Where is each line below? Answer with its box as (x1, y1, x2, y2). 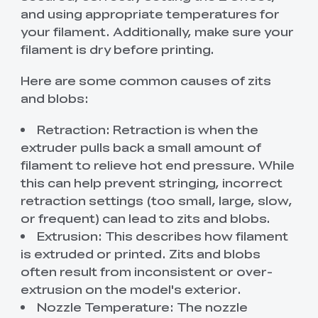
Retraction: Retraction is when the (37, 120, 259, 138)
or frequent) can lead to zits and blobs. (20, 209, 270, 226)
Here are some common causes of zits (20, 71, 271, 89)
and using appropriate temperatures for (20, 4, 280, 22)
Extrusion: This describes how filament (37, 226, 289, 244)
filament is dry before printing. (20, 40, 214, 57)
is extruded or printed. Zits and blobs (20, 244, 261, 262)
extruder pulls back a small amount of (20, 138, 261, 155)
